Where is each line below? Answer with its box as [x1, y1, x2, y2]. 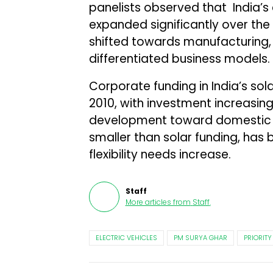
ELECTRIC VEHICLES [95, 233, 157, 243]
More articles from [125, 197, 191, 207]
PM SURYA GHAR [173, 233, 227, 243]
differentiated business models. [88, 51, 270, 67]
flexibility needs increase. [88, 146, 231, 163]
